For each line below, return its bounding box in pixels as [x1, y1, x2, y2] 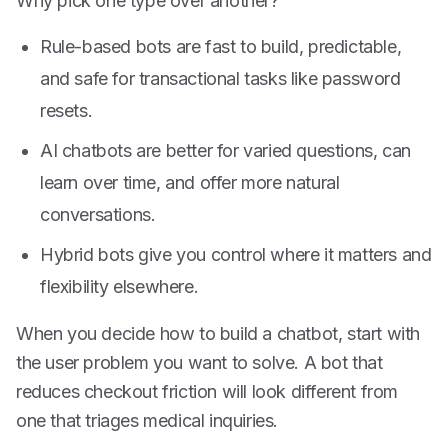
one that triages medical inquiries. [16, 410, 279, 431]
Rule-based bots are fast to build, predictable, [40, 36, 402, 57]
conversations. [40, 204, 156, 225]
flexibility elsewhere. [40, 276, 199, 297]
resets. [40, 100, 93, 121]
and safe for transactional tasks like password [40, 68, 401, 89]
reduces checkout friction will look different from [16, 381, 399, 402]
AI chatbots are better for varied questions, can [40, 140, 411, 161]
